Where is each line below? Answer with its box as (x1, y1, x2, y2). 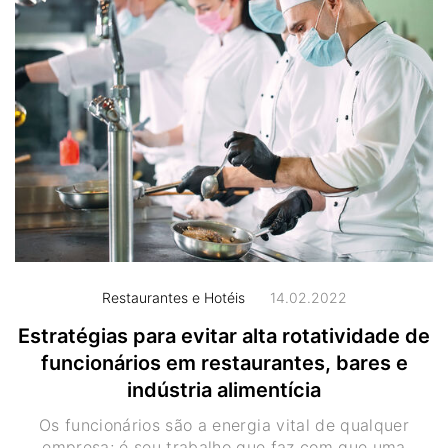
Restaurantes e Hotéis (101, 289, 245, 307)
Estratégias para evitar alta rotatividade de (18, 324, 430, 349)
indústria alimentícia (127, 378, 321, 403)
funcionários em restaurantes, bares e (40, 351, 408, 376)
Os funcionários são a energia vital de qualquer (39, 415, 409, 436)
